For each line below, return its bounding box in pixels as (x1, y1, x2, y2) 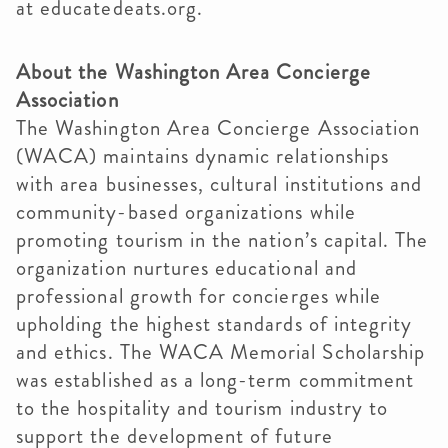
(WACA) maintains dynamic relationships (16, 141, 389, 171)
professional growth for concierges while (16, 281, 381, 311)
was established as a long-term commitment (16, 365, 415, 395)
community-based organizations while (16, 197, 356, 227)
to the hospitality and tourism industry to (16, 393, 389, 423)
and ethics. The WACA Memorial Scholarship (16, 337, 426, 367)
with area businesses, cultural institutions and (16, 169, 423, 199)
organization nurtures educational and (16, 253, 357, 283)
